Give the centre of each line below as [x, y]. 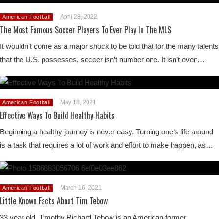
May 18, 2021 [78, 102]
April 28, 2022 [79, 16]
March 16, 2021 [81, 187]
